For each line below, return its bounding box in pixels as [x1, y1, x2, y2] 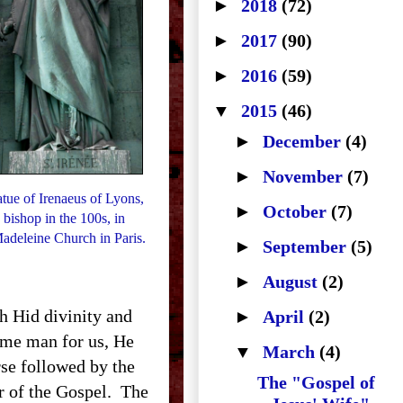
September [263, 237, 351, 256]
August [263, 272, 322, 291]
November [263, 166, 347, 186]
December [263, 131, 345, 151]
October [263, 201, 331, 221]
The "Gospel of [257, 372, 375, 392]
